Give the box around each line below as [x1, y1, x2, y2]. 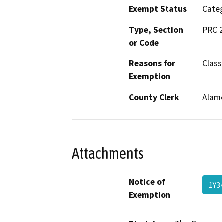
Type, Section [129, 24, 183, 36]
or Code [129, 37, 159, 49]
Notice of [129, 176, 165, 187]
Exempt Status [129, 3, 187, 15]
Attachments [72, 144, 144, 162]
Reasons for [129, 58, 175, 69]
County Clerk [129, 92, 179, 103]
